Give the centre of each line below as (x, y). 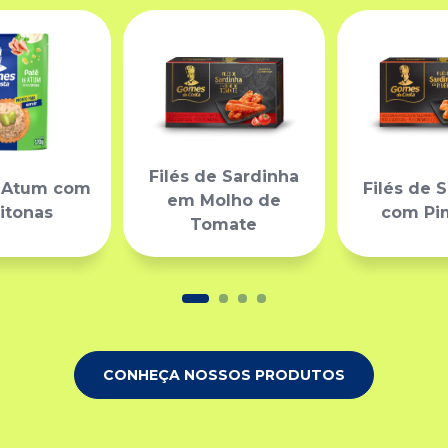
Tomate (224, 225)
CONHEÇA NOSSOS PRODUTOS (224, 375)
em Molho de (223, 201)
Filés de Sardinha (223, 177)
